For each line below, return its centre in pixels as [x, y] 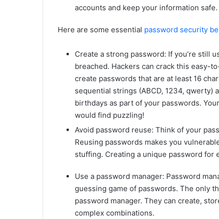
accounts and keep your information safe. [146, 8]
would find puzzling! [109, 115]
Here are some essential [101, 30]
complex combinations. [115, 213]
